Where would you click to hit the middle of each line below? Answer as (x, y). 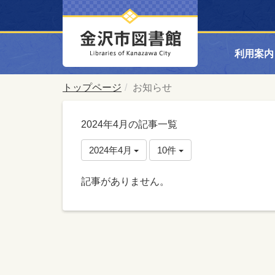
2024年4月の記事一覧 (129, 124)
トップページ (92, 87)
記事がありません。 (125, 181)
